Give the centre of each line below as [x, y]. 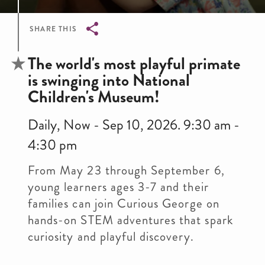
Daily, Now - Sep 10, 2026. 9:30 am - [134, 125]
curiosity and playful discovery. [111, 237]
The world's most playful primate [134, 64]
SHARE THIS [53, 29]
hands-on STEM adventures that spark [130, 220]
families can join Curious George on [124, 203]
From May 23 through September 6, [126, 170]
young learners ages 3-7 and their [118, 187]
